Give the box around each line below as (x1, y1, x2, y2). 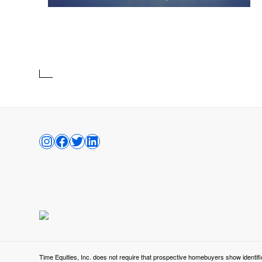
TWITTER (70, 130, 133, 151)
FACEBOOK (54, 130, 131, 151)
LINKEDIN (85, 130, 149, 151)
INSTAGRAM (39, 130, 120, 151)
